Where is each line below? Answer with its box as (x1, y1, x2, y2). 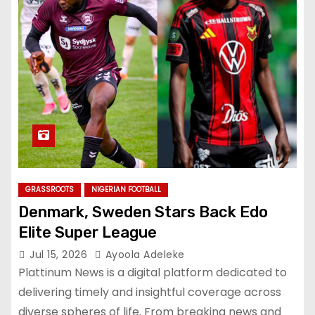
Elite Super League (18, 222, 157, 242)
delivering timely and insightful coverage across (18, 283, 281, 300)
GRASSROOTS (25, 184, 74, 195)
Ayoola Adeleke (102, 247, 185, 262)
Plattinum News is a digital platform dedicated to (18, 264, 287, 281)
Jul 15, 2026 (30, 247, 91, 262)
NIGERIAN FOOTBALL (91, 184, 161, 195)
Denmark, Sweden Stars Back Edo (18, 202, 268, 221)
